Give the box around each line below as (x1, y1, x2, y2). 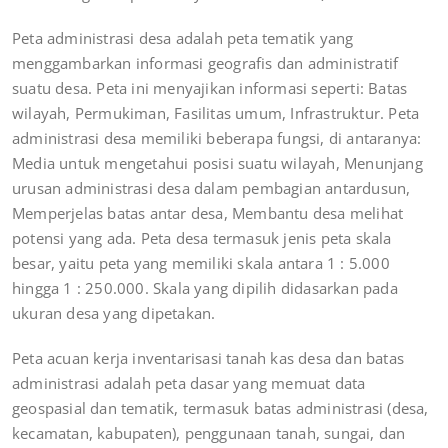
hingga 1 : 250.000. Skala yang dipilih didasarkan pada (12, 278, 398, 299)
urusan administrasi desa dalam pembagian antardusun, (12, 178, 411, 199)
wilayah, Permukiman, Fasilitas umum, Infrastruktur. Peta (12, 103, 420, 124)
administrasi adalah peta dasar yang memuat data (12, 373, 366, 394)
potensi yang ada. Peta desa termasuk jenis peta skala (12, 228, 392, 249)
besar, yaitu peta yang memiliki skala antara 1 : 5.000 (12, 253, 390, 274)
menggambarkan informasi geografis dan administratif (12, 53, 399, 74)
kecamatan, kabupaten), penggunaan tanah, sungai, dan (12, 423, 406, 444)
